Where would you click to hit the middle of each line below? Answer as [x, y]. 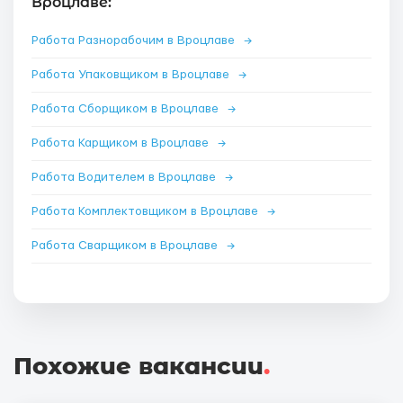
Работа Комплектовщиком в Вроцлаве [147, 211]
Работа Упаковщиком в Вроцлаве [132, 75]
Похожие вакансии [139, 366]
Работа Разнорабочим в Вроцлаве [135, 40]
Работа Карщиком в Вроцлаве [122, 143]
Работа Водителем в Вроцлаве [125, 177]
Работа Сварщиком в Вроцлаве [126, 246]
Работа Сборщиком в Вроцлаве [127, 109]
